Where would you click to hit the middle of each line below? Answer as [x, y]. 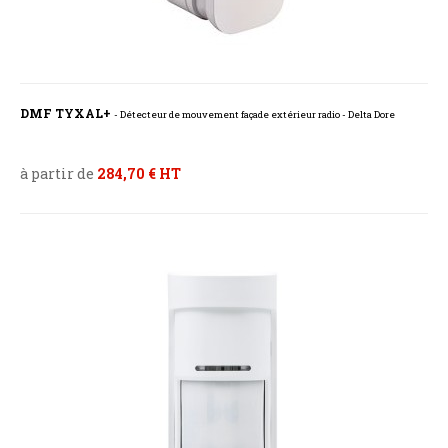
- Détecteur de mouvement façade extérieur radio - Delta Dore [254, 115]
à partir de [58, 174]
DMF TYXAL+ [67, 113]
